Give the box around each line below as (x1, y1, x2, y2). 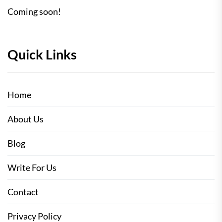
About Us (7, 113, 44, 125)
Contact (7, 186, 39, 198)
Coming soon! (7, 6, 61, 17)
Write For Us (7, 162, 56, 173)
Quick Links (7, 46, 77, 63)
